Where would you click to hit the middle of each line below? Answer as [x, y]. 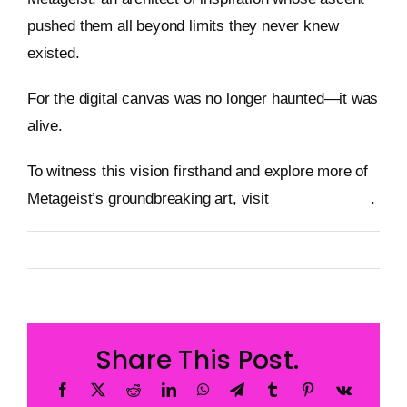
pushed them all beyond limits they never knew [183, 26]
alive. [45, 126]
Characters [117, 257]
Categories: [58, 257]
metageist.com [322, 199]
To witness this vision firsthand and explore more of [198, 172]
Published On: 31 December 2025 [190, 243]
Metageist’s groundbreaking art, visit [150, 199]
